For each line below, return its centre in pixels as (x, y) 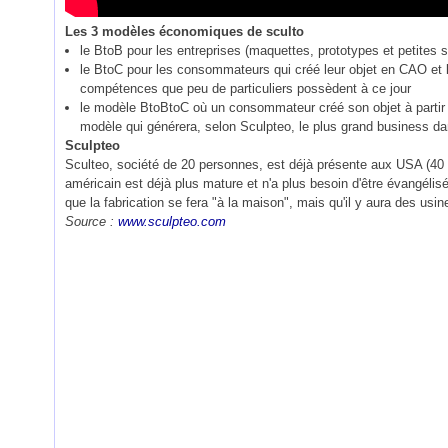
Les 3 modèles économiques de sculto (184, 31)
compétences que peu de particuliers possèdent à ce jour (245, 88)
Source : (91, 221)
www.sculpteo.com (172, 221)
